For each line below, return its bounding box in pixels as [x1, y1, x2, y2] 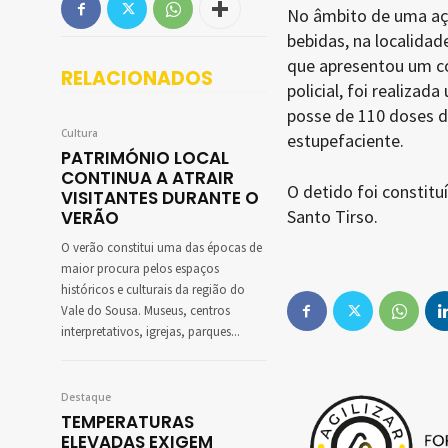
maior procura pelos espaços [61, 260, 219, 279]
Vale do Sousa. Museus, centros [61, 302, 230, 321]
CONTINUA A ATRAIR [61, 166, 234, 191]
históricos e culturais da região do [61, 281, 245, 300]
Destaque [61, 390, 111, 405]
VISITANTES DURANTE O [61, 186, 259, 211]
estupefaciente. [286, 129, 404, 153]
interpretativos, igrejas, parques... [61, 323, 240, 342]
